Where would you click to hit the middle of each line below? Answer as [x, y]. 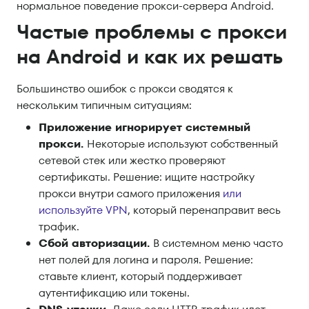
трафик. [59, 227]
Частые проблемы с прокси [152, 32]
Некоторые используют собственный [182, 144]
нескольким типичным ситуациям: [104, 106]
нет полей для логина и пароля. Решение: [146, 260]
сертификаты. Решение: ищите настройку [147, 177]
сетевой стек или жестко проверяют [132, 161]
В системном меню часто [218, 243]
